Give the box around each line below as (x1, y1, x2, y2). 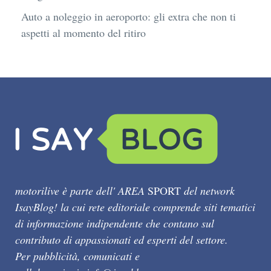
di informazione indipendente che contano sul (15, 215, 214, 230)
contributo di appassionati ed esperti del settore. (15, 232, 228, 247)
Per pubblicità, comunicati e (15, 248, 140, 263)
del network (181, 183, 235, 198)
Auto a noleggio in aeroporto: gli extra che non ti (21, 8, 236, 24)
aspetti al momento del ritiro (21, 25, 146, 40)
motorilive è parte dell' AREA (15, 183, 148, 198)
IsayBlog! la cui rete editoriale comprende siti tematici (15, 199, 255, 214)
